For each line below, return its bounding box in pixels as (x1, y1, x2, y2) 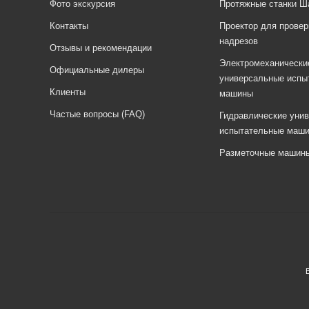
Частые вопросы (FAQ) (50, 109, 145, 120)
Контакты (50, 21, 88, 32)
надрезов (219, 36, 258, 47)
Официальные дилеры (50, 65, 144, 76)
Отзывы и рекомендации (50, 43, 152, 54)
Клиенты (50, 87, 86, 98)
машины (219, 88, 253, 99)
